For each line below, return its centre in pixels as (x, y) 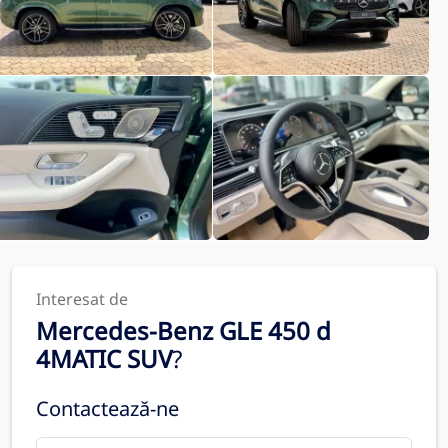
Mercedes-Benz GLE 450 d (183, 330)
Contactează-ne (107, 408)
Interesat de (82, 299)
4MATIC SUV (104, 358)
